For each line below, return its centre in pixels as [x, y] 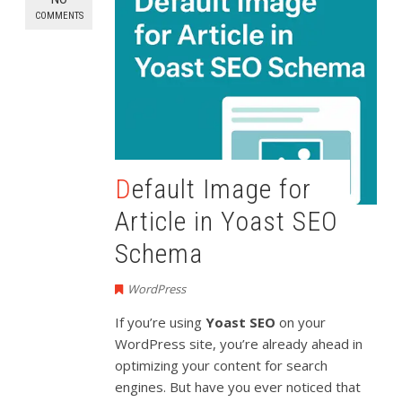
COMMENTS [59, 15]
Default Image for [124, 189]
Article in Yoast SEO [227, 222]
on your [301, 323]
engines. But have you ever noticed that [238, 387]
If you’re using [161, 323]
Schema [159, 254]
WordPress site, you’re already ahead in [239, 344]
